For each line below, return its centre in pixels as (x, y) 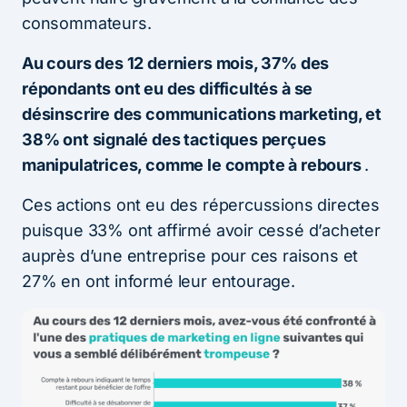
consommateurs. (87, 23)
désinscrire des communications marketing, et (202, 114)
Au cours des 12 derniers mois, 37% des (176, 63)
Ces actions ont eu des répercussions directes (201, 204)
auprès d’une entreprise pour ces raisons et (190, 255)
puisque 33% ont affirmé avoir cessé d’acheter (201, 230)
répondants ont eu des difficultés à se (168, 88)
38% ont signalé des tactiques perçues (174, 139)
